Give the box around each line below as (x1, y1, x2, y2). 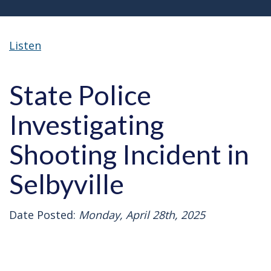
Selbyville (9, 167, 124, 200)
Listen (9, 38, 41, 53)
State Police (9, 78, 151, 111)
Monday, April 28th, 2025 (76, 207, 205, 222)
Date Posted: (9, 207, 76, 222)
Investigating (9, 108, 164, 141)
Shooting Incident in (9, 137, 249, 171)
